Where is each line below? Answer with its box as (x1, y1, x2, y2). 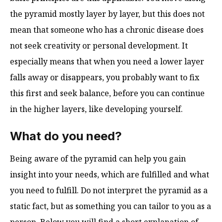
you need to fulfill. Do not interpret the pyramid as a (10, 184, 208, 196)
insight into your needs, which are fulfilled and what (10, 168, 209, 180)
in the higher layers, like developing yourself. (10, 103, 185, 114)
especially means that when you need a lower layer (10, 55, 204, 67)
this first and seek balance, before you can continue (10, 87, 205, 99)
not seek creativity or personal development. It (10, 40, 188, 51)
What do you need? (10, 128, 122, 143)
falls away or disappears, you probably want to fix (10, 71, 199, 83)
